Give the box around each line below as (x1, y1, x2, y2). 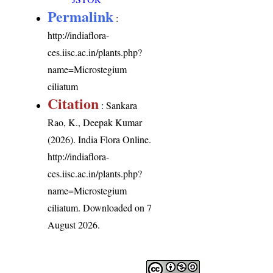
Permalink (48, 5, 114, 27)
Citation (48, 92, 99, 114)
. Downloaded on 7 (78, 200, 152, 214)
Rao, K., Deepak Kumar (48, 115, 143, 129)
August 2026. (48, 218, 101, 231)
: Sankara (99, 98, 138, 112)
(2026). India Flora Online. (48, 132, 152, 146)
